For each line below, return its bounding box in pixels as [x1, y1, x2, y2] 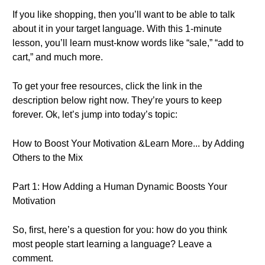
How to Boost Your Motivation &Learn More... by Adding [12, 138, 244, 148]
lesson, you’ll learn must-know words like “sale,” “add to [12, 38, 244, 48]
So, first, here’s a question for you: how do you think [12, 225, 227, 235]
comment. [12, 253, 53, 263]
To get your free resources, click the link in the [12, 81, 202, 91]
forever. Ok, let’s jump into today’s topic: [12, 109, 177, 119]
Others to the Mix [12, 153, 83, 163]
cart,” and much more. [12, 52, 103, 62]
